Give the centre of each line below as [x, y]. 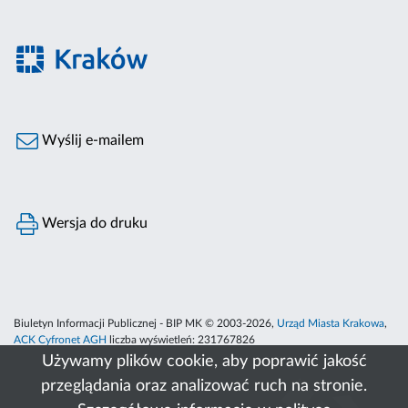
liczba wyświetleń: [152, 340]
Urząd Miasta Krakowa [331, 324]
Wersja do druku [93, 224]
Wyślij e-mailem [92, 141]
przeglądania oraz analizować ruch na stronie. [204, 386]
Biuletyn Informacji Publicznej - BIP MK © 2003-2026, [145, 324]
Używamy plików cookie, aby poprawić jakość [204, 362]
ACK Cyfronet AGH [60, 340]
